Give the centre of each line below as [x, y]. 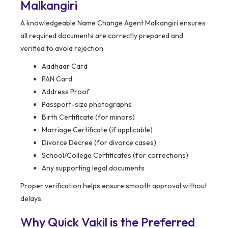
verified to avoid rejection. [63, 48]
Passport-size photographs [87, 104]
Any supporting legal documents [93, 168]
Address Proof [66, 91]
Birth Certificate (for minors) [88, 117]
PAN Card [57, 79]
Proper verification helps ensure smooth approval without [114, 186]
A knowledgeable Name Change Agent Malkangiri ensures [113, 23]
